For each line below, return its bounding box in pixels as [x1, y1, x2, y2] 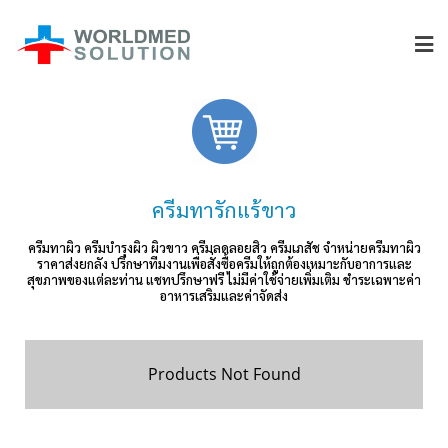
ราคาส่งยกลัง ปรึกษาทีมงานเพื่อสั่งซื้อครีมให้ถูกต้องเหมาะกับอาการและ [36, 255, 412, 273]
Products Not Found [147, 363, 301, 386]
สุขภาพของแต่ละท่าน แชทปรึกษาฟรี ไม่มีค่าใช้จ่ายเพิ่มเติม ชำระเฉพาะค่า [27, 271, 421, 289]
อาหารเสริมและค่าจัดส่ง [160, 287, 288, 305]
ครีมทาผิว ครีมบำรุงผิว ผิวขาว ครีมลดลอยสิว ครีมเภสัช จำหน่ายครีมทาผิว [27, 239, 421, 257]
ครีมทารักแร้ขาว [152, 196, 296, 224]
